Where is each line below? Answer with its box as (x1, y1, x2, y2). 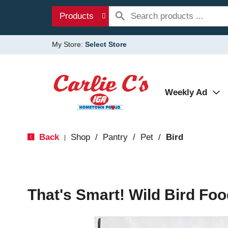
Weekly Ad (165, 88, 207, 97)
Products (60, 11, 94, 21)
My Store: (52, 40, 85, 48)
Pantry (102, 132, 128, 142)
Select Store (85, 40, 127, 48)
